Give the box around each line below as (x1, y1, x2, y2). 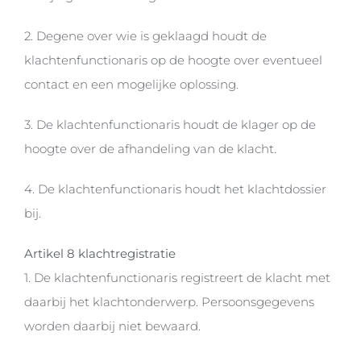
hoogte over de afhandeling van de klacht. (23, 141, 276, 157)
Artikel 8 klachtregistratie (23, 246, 176, 262)
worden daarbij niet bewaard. (23, 318, 201, 334)
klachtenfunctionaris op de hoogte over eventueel (23, 52, 322, 68)
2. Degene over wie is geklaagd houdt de (23, 28, 267, 44)
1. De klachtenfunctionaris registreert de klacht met (23, 270, 330, 286)
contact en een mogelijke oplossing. (23, 77, 239, 93)
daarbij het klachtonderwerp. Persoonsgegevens (23, 294, 314, 310)
